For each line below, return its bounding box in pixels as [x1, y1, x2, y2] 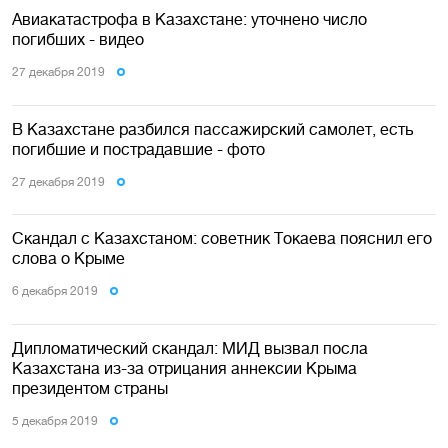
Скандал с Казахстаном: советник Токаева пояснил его [12, 229, 432, 248]
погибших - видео [12, 30, 144, 49]
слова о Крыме [12, 249, 125, 268]
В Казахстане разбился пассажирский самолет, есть [12, 119, 414, 138]
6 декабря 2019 [12, 284, 98, 299]
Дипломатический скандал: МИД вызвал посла [12, 338, 368, 357]
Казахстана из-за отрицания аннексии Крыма [12, 358, 357, 377]
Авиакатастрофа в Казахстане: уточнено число [12, 10, 367, 29]
